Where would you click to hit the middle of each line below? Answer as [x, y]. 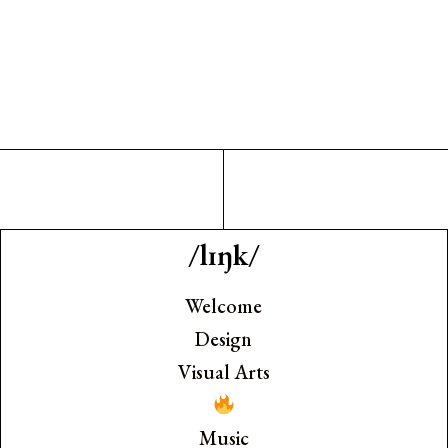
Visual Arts [223, 372]
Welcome [224, 306]
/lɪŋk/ [223, 255]
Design [224, 339]
